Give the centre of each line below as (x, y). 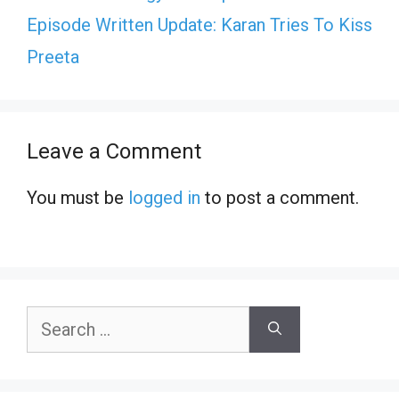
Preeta (53, 57)
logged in (164, 197)
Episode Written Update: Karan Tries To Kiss (199, 24)
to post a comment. (280, 197)
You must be (77, 197)
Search (49, 318)
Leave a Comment (114, 151)
